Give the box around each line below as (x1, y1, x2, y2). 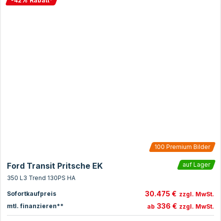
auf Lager (183, 161, 210, 168)
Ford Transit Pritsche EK (7, 161, 103, 171)
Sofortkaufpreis (7, 189, 56, 197)
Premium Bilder (165, 143, 210, 150)
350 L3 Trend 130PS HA (7, 174, 75, 182)
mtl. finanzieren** (7, 202, 64, 210)
